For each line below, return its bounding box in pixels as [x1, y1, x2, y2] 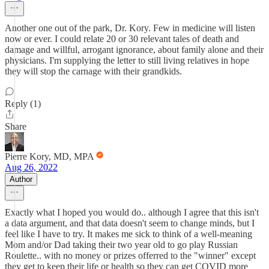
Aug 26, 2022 [5, 162, 58, 172]
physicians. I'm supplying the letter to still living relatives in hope [5, 55, 249, 65]
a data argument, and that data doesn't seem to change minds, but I [5, 218, 255, 228]
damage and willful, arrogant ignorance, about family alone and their [5, 44, 264, 55]
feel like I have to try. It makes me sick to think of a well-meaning [5, 229, 252, 239]
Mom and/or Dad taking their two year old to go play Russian [5, 240, 238, 250]
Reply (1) [5, 98, 41, 109]
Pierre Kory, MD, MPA [5, 151, 94, 162]
